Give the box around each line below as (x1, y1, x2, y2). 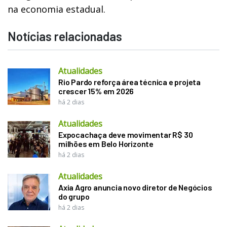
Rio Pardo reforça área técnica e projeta (58, 77, 201, 87)
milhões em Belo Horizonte (58, 138, 154, 148)
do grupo (58, 191, 90, 201)
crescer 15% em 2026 (58, 86, 134, 96)
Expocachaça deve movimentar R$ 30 (58, 129, 193, 139)
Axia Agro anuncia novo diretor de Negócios (58, 182, 212, 192)
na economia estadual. (8, 3, 108, 15)
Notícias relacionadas (8, 28, 122, 44)
